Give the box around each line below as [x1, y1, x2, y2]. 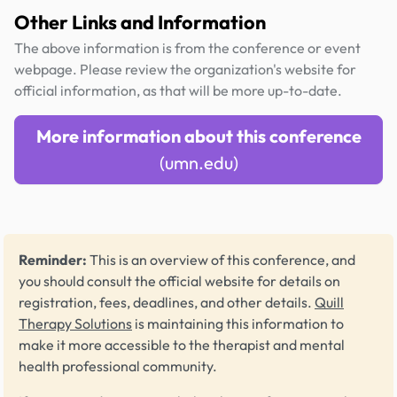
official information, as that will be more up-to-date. [14, 81, 342, 99]
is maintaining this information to [132, 314, 344, 332]
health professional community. [19, 356, 217, 375]
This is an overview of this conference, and [87, 250, 355, 269]
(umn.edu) [159, 151, 238, 174]
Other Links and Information [14, 9, 266, 35]
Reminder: [19, 250, 87, 269]
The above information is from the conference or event [14, 38, 361, 57]
